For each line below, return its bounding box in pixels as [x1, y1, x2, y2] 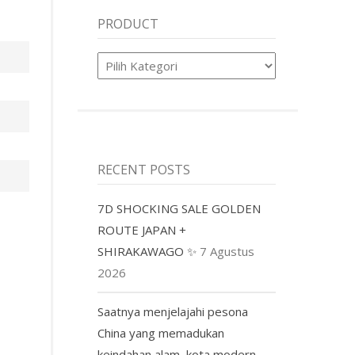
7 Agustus [200, 242, 255, 259]
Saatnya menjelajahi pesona [97, 303, 249, 319]
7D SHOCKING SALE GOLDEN [97, 200, 261, 216]
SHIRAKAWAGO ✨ [97, 242, 197, 259]
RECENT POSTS [97, 160, 191, 178]
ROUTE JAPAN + [97, 221, 187, 238]
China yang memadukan [97, 324, 225, 341]
